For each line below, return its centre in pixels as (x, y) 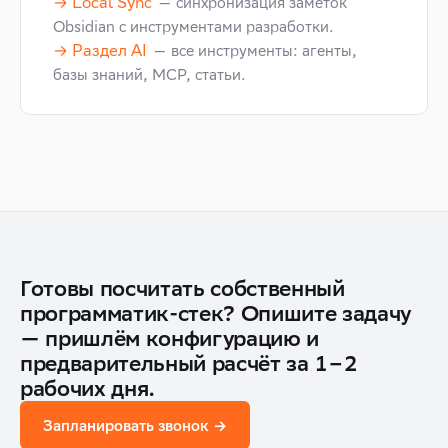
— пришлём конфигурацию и (170, 338)
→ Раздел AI (100, 50)
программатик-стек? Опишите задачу (216, 313)
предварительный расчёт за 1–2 (189, 363)
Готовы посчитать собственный (182, 288)
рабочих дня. (88, 388)
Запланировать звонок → (135, 425)
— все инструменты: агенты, (255, 50)
